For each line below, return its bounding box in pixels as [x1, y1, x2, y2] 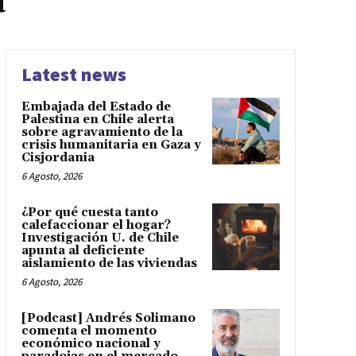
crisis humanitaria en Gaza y [21, 137, 201, 153]
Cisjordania [21, 149, 95, 165]
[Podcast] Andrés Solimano [21, 310, 195, 326]
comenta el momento [21, 323, 157, 339]
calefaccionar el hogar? [21, 217, 171, 233]
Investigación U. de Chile [21, 230, 179, 246]
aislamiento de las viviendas [21, 255, 197, 271]
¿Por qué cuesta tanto [21, 204, 158, 220]
